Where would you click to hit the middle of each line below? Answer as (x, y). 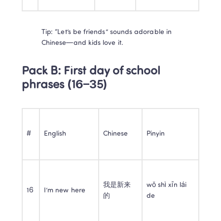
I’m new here (65, 191)
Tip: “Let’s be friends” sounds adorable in (107, 32)
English (55, 134)
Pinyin (156, 134)
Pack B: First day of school (91, 72)
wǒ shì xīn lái (166, 185)
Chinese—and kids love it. (82, 43)
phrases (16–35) (65, 85)
